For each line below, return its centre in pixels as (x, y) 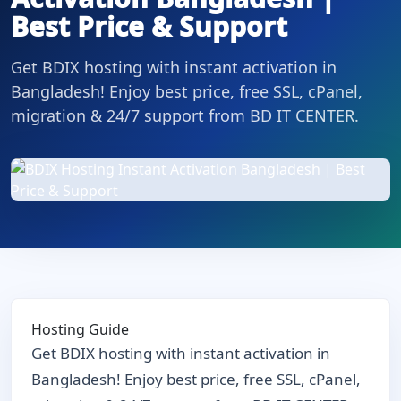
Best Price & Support (149, 26)
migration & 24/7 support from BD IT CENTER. (185, 115)
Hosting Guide (80, 329)
